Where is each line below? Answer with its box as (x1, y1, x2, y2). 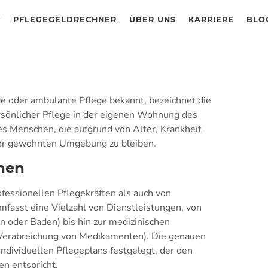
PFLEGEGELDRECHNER (13, 15, 117, 24)
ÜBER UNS (129, 15, 176, 24)
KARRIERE (188, 15, 234, 24)
